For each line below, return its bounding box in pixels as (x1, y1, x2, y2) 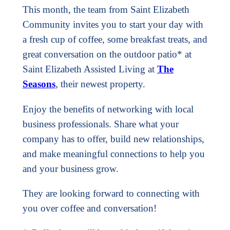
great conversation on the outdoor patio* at (22, 49, 191, 60)
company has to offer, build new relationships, (22, 133, 204, 144)
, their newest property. (55, 79, 145, 90)
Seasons (22, 79, 55, 90)
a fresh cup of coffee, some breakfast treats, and (22, 34, 207, 45)
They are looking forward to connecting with (22, 187, 200, 199)
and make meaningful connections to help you (22, 148, 205, 159)
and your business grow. (22, 163, 119, 174)
